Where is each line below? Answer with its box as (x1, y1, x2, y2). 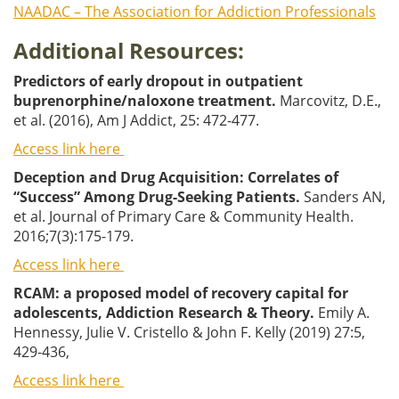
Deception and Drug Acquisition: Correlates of (13, 167, 338, 187)
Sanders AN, (300, 186, 386, 207)
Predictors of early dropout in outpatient (13, 70, 303, 91)
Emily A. (314, 302, 370, 322)
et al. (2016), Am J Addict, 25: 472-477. (13, 110, 259, 130)
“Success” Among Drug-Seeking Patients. (13, 186, 300, 207)
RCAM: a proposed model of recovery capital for (13, 282, 348, 303)
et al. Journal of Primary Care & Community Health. (13, 206, 354, 226)
